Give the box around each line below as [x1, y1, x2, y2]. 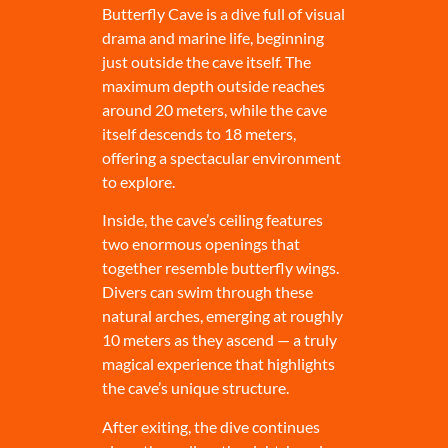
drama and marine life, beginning [101, 28, 324, 47]
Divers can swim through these [101, 282, 313, 302]
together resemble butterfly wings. [101, 258, 339, 278]
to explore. [101, 172, 175, 191]
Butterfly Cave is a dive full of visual [101, 4, 345, 23]
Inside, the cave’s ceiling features [101, 210, 323, 230]
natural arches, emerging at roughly [101, 306, 343, 326]
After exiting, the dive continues [101, 416, 320, 436]
